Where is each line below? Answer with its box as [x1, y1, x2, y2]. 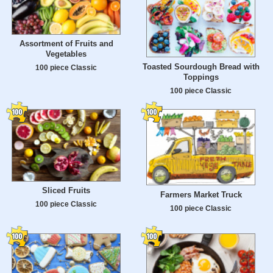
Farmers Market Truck [160, 190, 242, 200]
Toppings [183, 73, 219, 82]
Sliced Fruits [42, 186, 90, 196]
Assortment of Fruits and [19, 39, 113, 49]
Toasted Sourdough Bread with [142, 62, 260, 72]
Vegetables [46, 49, 87, 59]
